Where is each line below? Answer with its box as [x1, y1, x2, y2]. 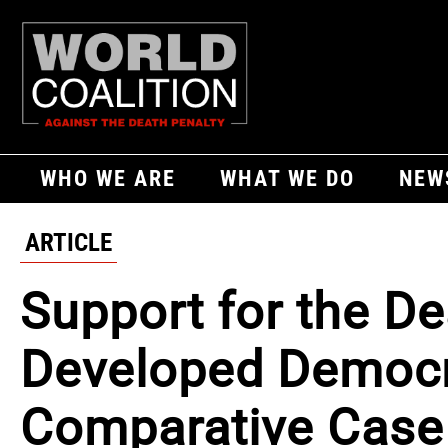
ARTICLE [25, 227, 112, 257]
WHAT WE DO [220, 165, 355, 191]
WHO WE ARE [40, 165, 176, 191]
